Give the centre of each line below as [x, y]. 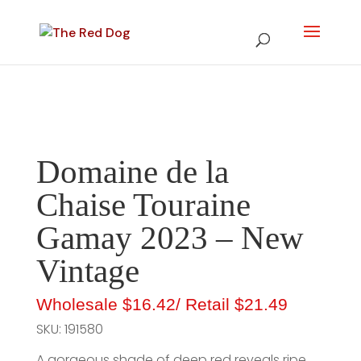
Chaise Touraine [143, 205]
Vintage [91, 271]
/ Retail [205, 304]
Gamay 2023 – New [170, 238]
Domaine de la [132, 172]
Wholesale [79, 304]
